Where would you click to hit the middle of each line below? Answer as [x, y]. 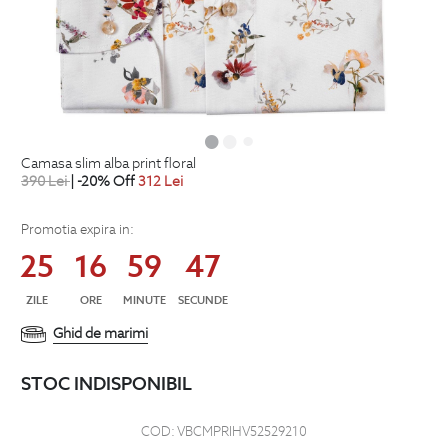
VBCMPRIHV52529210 [242, 432]
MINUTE [144, 299]
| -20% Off [102, 180]
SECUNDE [203, 299]
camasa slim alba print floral [113, 162]
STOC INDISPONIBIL [106, 383]
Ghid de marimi [100, 333]
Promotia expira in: [77, 229]
